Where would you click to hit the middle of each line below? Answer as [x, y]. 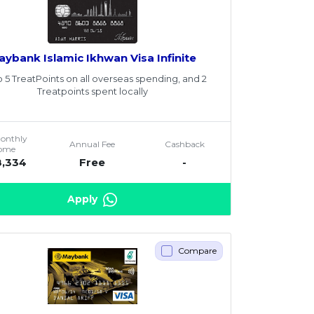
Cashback [184, 144]
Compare [197, 250]
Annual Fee [93, 144]
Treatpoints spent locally [92, 91]
